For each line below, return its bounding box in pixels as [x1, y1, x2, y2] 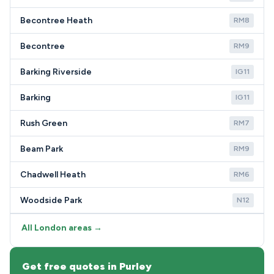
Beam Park [20, 144, 63, 154]
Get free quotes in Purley [22, 261, 152, 272]
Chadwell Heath [20, 169, 86, 180]
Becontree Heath [20, 15, 92, 26]
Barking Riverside [20, 67, 92, 77]
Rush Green [20, 118, 67, 128]
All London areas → [21, 223, 102, 233]
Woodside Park [20, 195, 82, 206]
